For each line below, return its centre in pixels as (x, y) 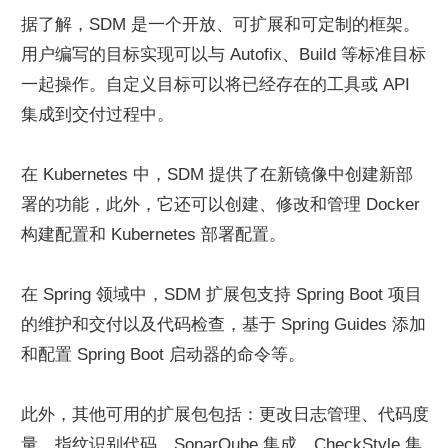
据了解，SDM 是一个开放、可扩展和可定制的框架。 (220, 24)
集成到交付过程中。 (97, 114)
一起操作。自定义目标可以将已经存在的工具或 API (215, 84)
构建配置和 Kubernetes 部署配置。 (153, 234)
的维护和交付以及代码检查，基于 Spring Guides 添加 (223, 324)
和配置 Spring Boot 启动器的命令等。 (163, 354)
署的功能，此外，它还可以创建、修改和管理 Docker (220, 204)
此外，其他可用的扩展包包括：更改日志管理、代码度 (225, 414)
